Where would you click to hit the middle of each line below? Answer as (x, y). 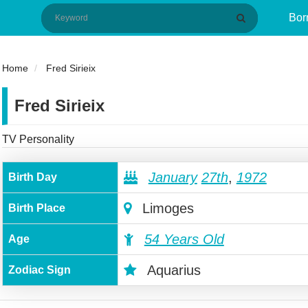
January (173, 177)
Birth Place (36, 208)
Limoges (166, 208)
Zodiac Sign (39, 270)
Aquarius (172, 270)
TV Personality (38, 139)
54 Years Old (184, 239)
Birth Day (32, 177)
